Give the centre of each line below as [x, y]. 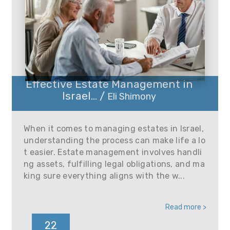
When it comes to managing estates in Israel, [114, 129]
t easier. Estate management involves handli [113, 152]
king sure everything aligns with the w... [104, 176]
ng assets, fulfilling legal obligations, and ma [114, 164]
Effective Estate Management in [109, 84]
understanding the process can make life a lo [115, 140]
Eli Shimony [132, 97]
